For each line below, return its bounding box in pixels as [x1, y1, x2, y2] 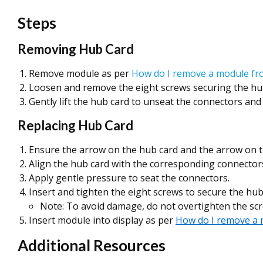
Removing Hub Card [18, 41, 134, 57]
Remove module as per [29, 67, 131, 80]
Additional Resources [18, 236, 166, 255]
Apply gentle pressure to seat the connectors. [29, 171, 230, 184]
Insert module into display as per [29, 214, 176, 227]
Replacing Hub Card [18, 117, 133, 133]
